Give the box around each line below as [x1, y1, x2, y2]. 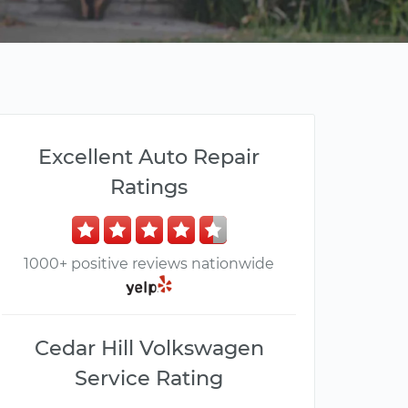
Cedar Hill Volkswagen [34, 335, 264, 362]
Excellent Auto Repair [38, 144, 260, 169]
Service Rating [75, 365, 223, 392]
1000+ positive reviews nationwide [24, 255, 274, 272]
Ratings [110, 174, 188, 199]
